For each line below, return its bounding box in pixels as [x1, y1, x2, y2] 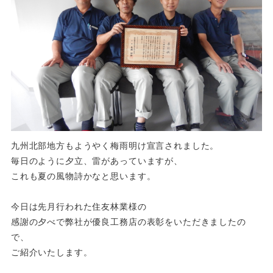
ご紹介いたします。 [10, 247, 93, 258]
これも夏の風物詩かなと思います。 [10, 171, 156, 182]
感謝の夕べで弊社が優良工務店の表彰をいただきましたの [10, 217, 246, 227]
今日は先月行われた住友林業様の [10, 202, 147, 212]
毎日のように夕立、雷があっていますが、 [10, 156, 183, 166]
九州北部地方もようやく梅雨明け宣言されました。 [10, 141, 219, 151]
